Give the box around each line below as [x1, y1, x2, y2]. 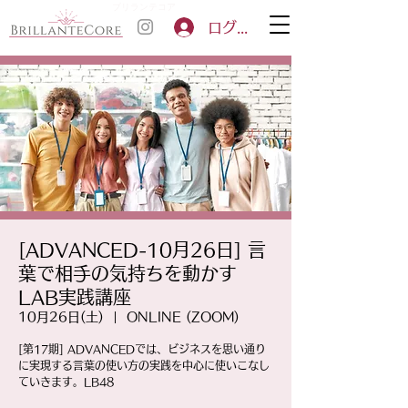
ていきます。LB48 [18, 376, 114, 387]
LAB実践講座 [18, 288, 131, 306]
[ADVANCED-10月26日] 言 [18, 240, 266, 259]
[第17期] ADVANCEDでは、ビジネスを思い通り [18, 343, 266, 354]
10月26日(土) [18, 311, 104, 323]
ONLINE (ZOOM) [127, 311, 240, 323]
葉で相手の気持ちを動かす [18, 264, 237, 282]
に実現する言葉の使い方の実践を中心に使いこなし [18, 360, 270, 371]
